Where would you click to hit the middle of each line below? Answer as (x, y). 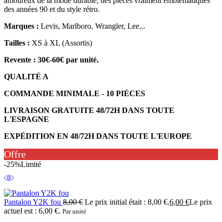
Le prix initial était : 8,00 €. (127, 202)
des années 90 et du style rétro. (52, 9)
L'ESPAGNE (27, 119)
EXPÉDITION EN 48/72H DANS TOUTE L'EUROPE (98, 136)
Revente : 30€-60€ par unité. (51, 59)
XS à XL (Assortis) (61, 43)
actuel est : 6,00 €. (32, 211)
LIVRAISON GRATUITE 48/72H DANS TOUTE (89, 110)
